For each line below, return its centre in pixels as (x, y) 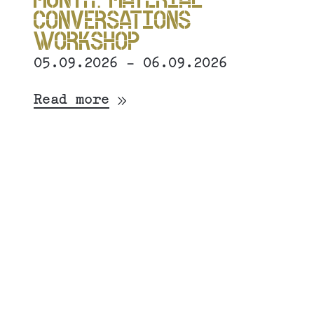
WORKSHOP (87, 41)
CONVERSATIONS (112, 20)
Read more (71, 100)
